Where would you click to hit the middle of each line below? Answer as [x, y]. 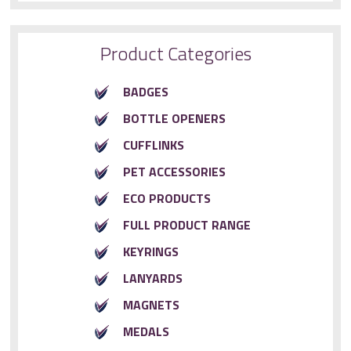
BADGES [146, 92]
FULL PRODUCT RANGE [187, 225]
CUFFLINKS [154, 145]
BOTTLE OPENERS [174, 119]
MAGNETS [151, 305]
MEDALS [146, 332]
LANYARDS [153, 279]
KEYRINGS [151, 252]
